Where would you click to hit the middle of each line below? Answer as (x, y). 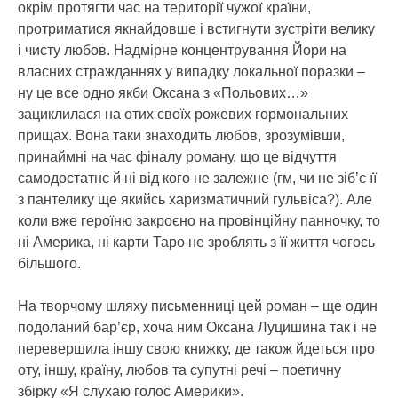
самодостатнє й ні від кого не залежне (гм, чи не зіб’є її (197, 179)
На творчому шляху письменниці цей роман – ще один (198, 306)
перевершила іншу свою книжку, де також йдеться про (196, 349)
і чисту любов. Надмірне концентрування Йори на (182, 51)
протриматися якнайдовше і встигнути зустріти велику (196, 29)
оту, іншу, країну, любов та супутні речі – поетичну (179, 370)
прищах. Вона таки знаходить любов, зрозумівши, (181, 136)
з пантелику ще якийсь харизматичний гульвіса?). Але (195, 200)
